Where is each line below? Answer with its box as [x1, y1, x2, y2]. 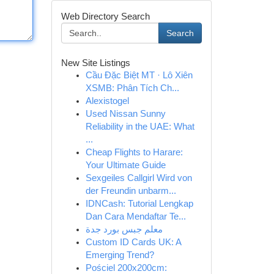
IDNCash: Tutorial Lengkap [85, 199, 193, 209]
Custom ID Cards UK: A [85, 237, 181, 247]
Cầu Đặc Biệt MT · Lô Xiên [85, 70, 193, 80]
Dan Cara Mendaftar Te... [85, 212, 186, 221]
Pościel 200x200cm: [85, 263, 167, 273]
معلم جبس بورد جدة [85, 224, 163, 234]
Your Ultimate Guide [85, 160, 166, 170]
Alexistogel [85, 96, 129, 106]
